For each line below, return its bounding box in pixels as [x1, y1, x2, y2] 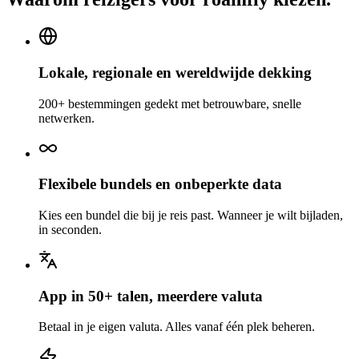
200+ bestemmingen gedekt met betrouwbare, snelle [38, 96, 301, 111]
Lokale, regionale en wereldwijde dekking [38, 63, 312, 81]
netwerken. [38, 111, 95, 125]
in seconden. [38, 223, 102, 236]
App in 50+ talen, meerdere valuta [38, 287, 263, 305]
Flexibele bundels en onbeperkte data [38, 175, 282, 193]
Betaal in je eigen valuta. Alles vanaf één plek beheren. [38, 320, 315, 334]
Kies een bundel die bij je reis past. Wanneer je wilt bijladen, [38, 208, 343, 222]
